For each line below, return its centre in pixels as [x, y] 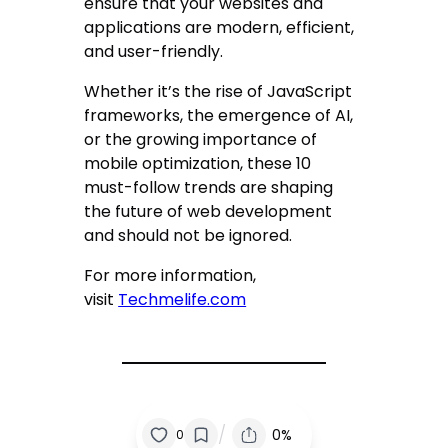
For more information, [170, 275]
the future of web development [208, 211]
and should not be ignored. [188, 235]
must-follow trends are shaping [209, 187]
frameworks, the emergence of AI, [219, 115]
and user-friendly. [154, 51]
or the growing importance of [201, 139]
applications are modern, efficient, [219, 27]
